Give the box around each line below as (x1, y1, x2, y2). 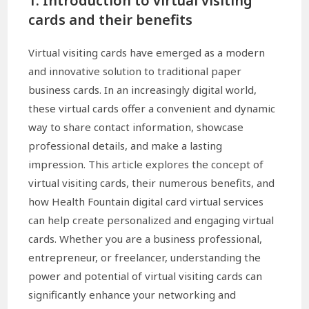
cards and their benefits (28, 10, 193, 30)
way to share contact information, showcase (28, 120, 244, 134)
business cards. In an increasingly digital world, (28, 83, 257, 97)
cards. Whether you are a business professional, (28, 232, 263, 246)
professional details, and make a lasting (28, 139, 223, 153)
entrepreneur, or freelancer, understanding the (28, 250, 261, 265)
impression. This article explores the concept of (28, 157, 264, 172)
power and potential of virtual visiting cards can (28, 269, 263, 283)
